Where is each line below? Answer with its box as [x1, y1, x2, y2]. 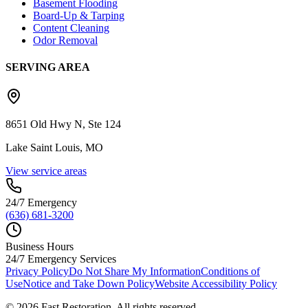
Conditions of [201, 265, 260, 278]
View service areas [5, 165, 87, 177]
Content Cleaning [33, 21, 109, 34]
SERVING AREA [5, 60, 90, 73]
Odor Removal [33, 34, 98, 46]
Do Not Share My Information [69, 265, 201, 278]
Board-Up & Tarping [33, 9, 124, 21]
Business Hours [5, 241, 74, 253]
